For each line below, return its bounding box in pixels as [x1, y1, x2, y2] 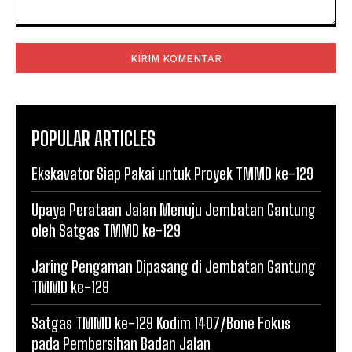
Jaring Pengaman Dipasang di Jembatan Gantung [31, 256, 316, 276]
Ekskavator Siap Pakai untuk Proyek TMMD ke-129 [31, 163, 313, 183]
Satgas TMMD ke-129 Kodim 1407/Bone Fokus [31, 313, 291, 332]
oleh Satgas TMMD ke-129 [31, 220, 181, 240]
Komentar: [15, 27, 67, 41]
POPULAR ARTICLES [31, 126, 156, 150]
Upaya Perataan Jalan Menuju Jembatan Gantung [31, 200, 316, 219]
